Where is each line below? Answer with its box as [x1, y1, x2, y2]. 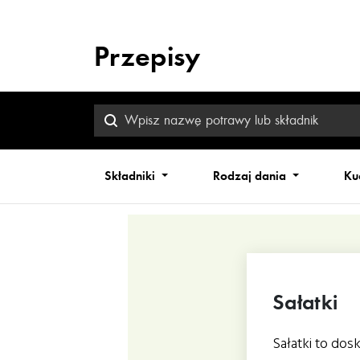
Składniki [104, 169, 158, 183]
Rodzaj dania [212, 169, 289, 183]
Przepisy [94, 41, 201, 73]
